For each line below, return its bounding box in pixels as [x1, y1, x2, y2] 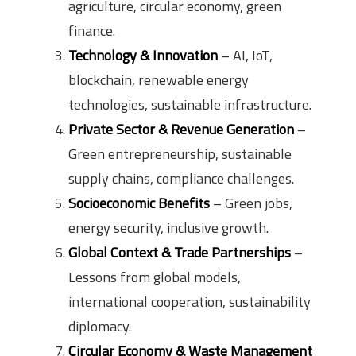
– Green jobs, [210, 192, 292, 214]
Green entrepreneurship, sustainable [68, 142, 292, 164]
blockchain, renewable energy [68, 68, 249, 91]
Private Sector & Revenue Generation [68, 118, 294, 140]
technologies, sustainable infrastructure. [68, 93, 311, 115]
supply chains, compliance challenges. [68, 167, 294, 189]
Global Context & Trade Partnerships [68, 241, 291, 263]
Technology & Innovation [68, 44, 218, 66]
